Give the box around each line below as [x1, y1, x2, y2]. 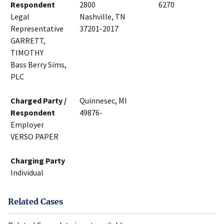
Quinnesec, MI [79, 95, 127, 106]
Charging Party [10, 155, 65, 166]
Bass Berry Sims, [10, 59, 66, 70]
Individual [10, 167, 43, 178]
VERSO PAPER [10, 131, 58, 142]
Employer [10, 119, 44, 130]
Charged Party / [10, 95, 66, 106]
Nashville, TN [79, 11, 125, 22]
